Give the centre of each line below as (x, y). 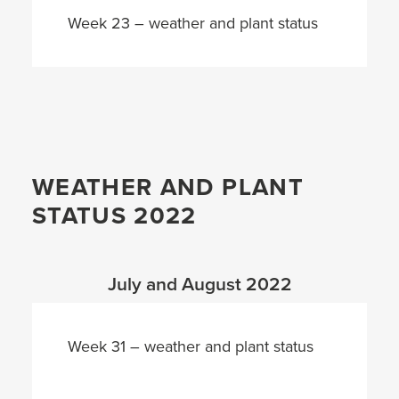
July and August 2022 (199, 284)
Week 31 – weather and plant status (191, 346)
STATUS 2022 (114, 216)
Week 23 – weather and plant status (193, 23)
